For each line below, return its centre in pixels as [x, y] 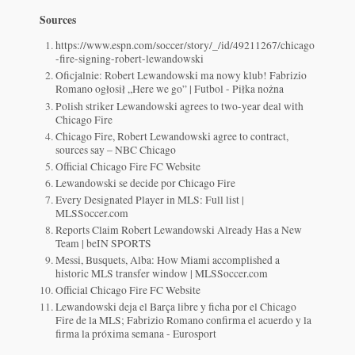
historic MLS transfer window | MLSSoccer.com [162, 274]
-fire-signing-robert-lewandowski [130, 59]
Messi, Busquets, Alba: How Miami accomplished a [168, 260]
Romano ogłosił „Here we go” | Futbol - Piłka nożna [170, 89]
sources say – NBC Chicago [116, 149]
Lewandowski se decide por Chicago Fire [146, 183]
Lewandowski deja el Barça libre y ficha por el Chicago [176, 307]
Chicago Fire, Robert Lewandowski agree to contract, [172, 136]
